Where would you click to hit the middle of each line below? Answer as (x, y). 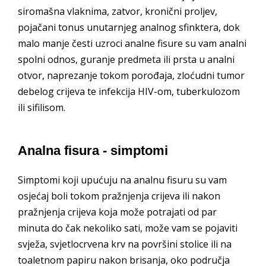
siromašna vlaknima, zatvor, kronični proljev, (118, 11)
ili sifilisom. (42, 107)
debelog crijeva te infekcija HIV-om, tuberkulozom (129, 91)
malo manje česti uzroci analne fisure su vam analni (132, 43)
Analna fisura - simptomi (93, 150)
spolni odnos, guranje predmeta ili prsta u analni (126, 59)
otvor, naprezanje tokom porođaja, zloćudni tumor (131, 75)
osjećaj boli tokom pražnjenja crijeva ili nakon (119, 196)
